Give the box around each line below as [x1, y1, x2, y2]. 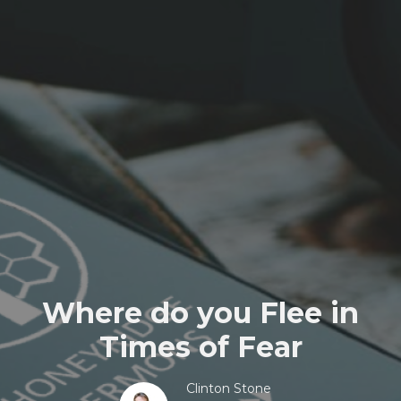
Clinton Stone [185, 380, 271, 397]
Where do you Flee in [42, 295, 359, 330]
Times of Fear [98, 329, 303, 364]
